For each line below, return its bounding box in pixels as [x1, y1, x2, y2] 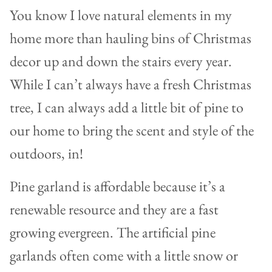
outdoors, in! [10, 144, 83, 163]
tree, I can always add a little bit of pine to [10, 98, 243, 117]
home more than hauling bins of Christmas [10, 29, 251, 48]
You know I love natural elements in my [10, 5, 232, 25]
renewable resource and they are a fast [10, 200, 219, 219]
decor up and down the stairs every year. [10, 52, 232, 71]
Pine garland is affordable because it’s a [10, 177, 225, 196]
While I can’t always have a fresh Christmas [10, 75, 251, 94]
